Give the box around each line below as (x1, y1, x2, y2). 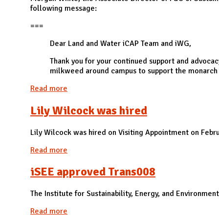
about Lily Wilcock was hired (67, 145, 164, 155)
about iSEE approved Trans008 (67, 206, 170, 217)
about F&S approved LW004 (67, 83, 161, 93)
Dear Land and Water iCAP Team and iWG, (50, 38, 191, 48)
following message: (30, 3, 97, 13)
